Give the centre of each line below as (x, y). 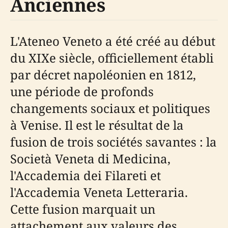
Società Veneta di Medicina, (90, 159)
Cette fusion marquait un (83, 209)
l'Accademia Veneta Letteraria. (99, 192)
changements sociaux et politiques (110, 108)
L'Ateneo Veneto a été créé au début (113, 41)
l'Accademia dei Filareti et (85, 175)
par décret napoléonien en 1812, (103, 75)
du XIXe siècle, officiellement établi (112, 58)
